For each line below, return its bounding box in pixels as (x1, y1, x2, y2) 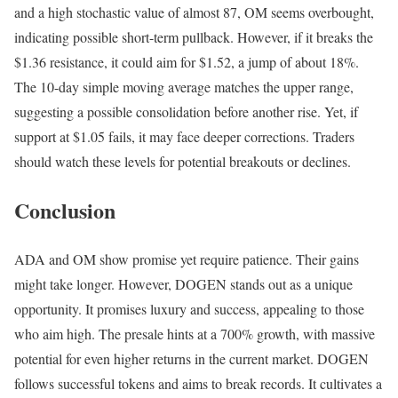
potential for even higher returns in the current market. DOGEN (14, 349, 369, 368)
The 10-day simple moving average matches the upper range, (14, 77, 354, 97)
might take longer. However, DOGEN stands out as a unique (14, 275, 353, 293)
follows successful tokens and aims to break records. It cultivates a (14, 374, 382, 393)
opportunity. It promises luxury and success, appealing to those (14, 299, 364, 318)
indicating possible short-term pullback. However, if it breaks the (14, 28, 373, 47)
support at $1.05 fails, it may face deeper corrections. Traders (14, 127, 354, 147)
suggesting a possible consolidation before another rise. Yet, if (14, 102, 358, 122)
